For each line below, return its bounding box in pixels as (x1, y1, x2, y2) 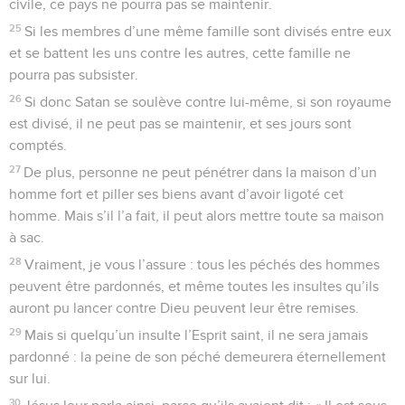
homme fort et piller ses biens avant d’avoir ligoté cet (9, 186, 344, 202)
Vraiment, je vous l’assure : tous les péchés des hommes (24, 257, 381, 272)
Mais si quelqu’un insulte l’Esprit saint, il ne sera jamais (24, 327, 369, 343)
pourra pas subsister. (9, 67, 138, 82)
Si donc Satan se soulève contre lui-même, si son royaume (24, 94, 392, 109)
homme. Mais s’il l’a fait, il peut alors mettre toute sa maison (9, 208, 384, 223)
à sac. (9, 230, 44, 245)
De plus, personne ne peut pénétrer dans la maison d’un (24, 165, 378, 180)
